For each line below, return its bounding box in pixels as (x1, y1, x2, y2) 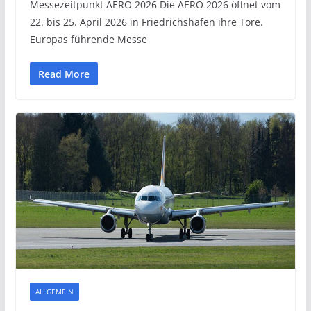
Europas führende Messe (29, 32, 147, 46)
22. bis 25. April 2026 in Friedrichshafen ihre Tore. (29, 15, 263, 28)
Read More (37, 67, 90, 81)
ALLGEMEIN (35, 286, 74, 296)
